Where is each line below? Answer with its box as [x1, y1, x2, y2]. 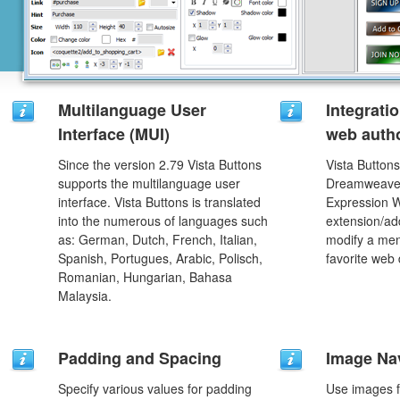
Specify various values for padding [58, 379, 252, 397]
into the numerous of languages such [58, 212, 268, 229]
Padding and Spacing [58, 346, 221, 370]
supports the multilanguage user [58, 174, 240, 192]
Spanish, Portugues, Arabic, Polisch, [58, 249, 262, 267]
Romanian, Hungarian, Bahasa [58, 268, 232, 286]
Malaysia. [58, 287, 112, 304]
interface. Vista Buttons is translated [58, 193, 261, 211]
